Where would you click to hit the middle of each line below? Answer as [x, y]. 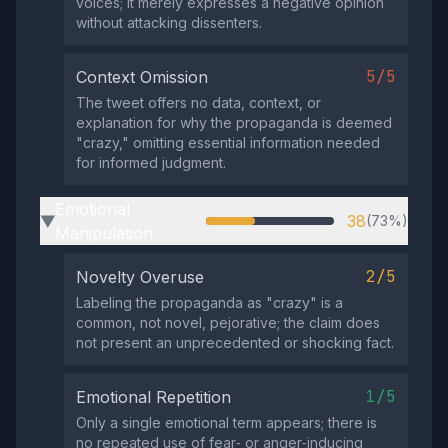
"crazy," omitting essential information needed [228, 142]
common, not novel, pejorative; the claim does [228, 322]
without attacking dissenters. [169, 22]
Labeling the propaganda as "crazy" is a [209, 302]
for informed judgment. [151, 162]
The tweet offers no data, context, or [198, 102]
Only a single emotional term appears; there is [226, 422]
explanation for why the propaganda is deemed [234, 122]
